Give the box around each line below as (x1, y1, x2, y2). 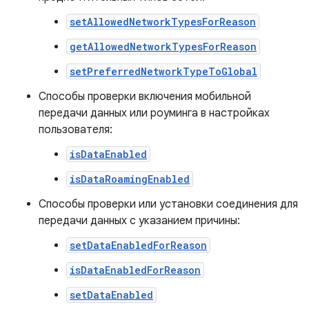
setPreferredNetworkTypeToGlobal (70, 65, 257, 78)
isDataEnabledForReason (70, 263, 201, 277)
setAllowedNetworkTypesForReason (70, 15, 256, 28)
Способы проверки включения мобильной (39, 90, 251, 103)
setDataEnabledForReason (70, 239, 207, 252)
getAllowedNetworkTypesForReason (70, 40, 257, 53)
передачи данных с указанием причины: (39, 214, 240, 228)
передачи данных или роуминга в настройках (39, 106, 270, 120)
